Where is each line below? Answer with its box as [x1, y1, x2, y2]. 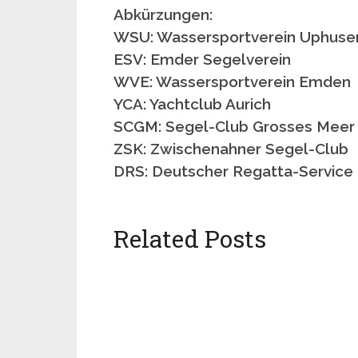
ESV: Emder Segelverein [113, 50, 291, 68]
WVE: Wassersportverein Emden [113, 73, 351, 90]
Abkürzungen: [113, 6, 213, 23]
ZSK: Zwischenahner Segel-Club [113, 140, 348, 157]
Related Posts [113, 223, 266, 254]
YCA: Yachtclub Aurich [113, 95, 271, 113]
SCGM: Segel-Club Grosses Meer [113, 117, 355, 135]
